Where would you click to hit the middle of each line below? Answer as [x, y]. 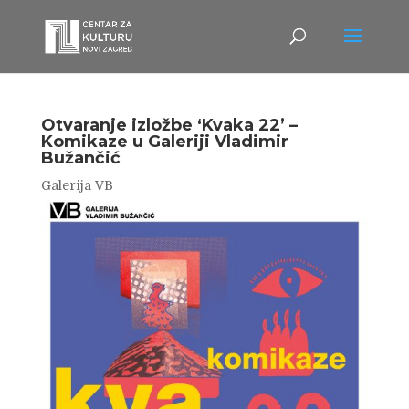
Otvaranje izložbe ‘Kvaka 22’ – [169, 125]
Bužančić [80, 158]
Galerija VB [77, 185]
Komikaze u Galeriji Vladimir [164, 142]
